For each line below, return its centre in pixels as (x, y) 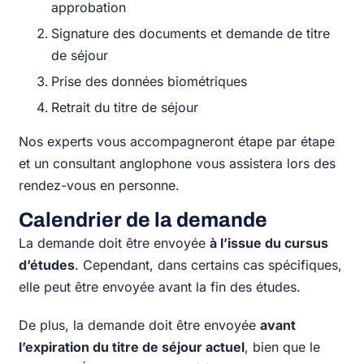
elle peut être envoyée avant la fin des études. (160, 286)
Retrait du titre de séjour (125, 107)
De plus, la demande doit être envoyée (140, 325)
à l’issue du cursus (269, 243)
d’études (47, 264)
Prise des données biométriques (149, 81)
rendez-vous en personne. (100, 185)
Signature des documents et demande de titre (191, 33)
